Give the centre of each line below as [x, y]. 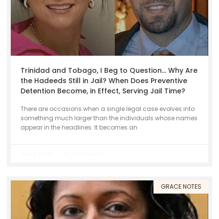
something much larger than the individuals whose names [109, 118]
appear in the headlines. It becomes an [79, 128]
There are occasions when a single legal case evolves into [108, 109]
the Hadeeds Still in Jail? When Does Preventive [104, 81]
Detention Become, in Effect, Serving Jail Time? [103, 91]
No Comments [83, 154]
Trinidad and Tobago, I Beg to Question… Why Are [109, 71]
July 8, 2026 [38, 154]
